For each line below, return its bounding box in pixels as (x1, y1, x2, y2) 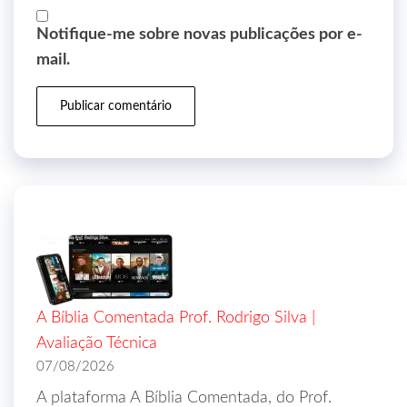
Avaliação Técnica (36, 335, 157, 352)
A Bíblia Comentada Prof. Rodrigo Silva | (36, 310, 315, 326)
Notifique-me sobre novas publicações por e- (36, 26, 362, 43)
